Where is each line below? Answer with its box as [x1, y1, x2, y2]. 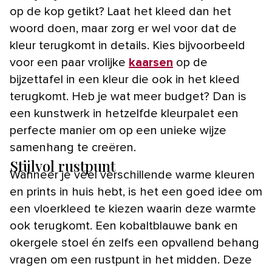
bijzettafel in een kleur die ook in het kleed [10, 73, 240, 86]
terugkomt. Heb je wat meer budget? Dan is [10, 90, 246, 103]
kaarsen [129, 56, 173, 69]
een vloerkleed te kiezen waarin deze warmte [10, 202, 256, 215]
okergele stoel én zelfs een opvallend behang [10, 236, 259, 249]
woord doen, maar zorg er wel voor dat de [10, 22, 237, 35]
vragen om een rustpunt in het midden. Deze [10, 253, 252, 266]
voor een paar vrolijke [10, 56, 129, 69]
